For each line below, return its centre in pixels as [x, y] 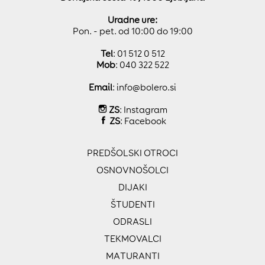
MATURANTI [132, 256]
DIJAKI [132, 188]
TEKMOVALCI [132, 239]
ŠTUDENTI [132, 205]
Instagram [145, 110]
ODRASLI [132, 222]
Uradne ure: [132, 20]
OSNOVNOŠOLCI [132, 170]
